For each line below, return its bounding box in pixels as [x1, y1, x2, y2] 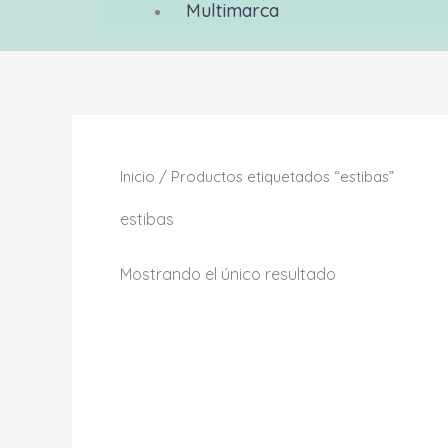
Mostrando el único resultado [120, 263, 336, 284]
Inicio [120, 167, 155, 186]
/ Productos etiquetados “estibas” [155, 167, 394, 186]
